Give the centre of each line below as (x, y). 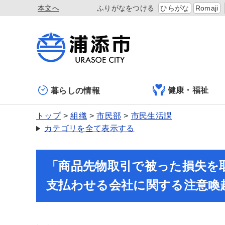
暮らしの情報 (75, 90)
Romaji (207, 8)
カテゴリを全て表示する (89, 128)
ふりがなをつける (126, 8)
